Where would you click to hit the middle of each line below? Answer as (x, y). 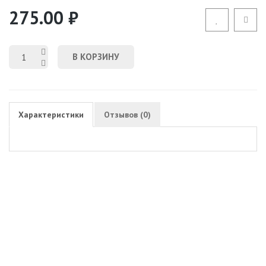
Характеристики (51, 115)
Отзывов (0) (127, 115)
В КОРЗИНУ (96, 57)
